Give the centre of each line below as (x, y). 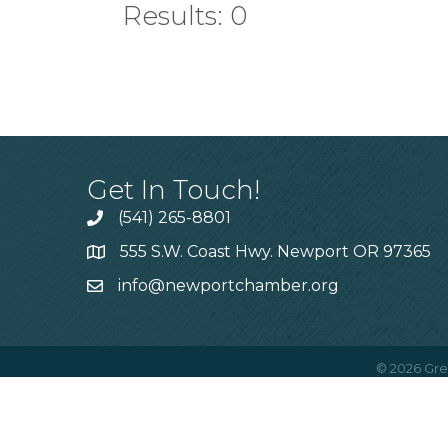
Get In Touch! (173, 189)
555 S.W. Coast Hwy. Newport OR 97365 (275, 251)
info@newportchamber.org (228, 285)
